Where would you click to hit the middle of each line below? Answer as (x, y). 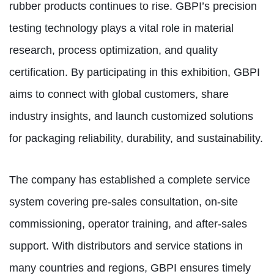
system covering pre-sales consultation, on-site (124, 202)
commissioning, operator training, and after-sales (128, 224)
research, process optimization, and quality (113, 50)
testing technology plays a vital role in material (121, 28)
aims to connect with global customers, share (119, 94)
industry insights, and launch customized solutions (131, 116)
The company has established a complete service (130, 180)
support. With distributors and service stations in (126, 246)
